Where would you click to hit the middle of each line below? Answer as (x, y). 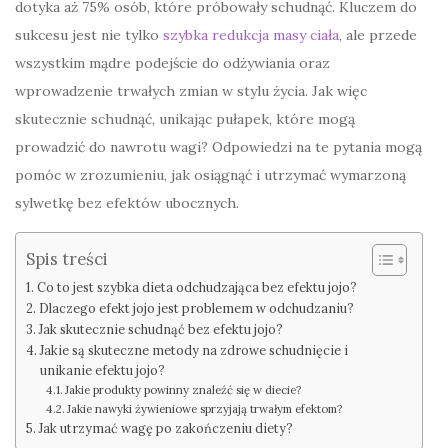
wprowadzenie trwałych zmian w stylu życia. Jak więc (191, 91)
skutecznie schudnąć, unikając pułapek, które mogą (185, 119)
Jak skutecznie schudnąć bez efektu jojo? (160, 329)
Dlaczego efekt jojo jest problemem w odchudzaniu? (196, 308)
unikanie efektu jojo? (102, 370)
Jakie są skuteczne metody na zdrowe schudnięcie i (193, 350)
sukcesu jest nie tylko (89, 35)
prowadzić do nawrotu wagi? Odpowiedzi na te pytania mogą (218, 147)
